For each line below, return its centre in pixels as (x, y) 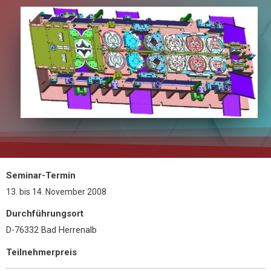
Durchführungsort (45, 214)
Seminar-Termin (41, 176)
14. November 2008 (68, 192)
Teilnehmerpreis (41, 253)
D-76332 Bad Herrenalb (51, 230)
